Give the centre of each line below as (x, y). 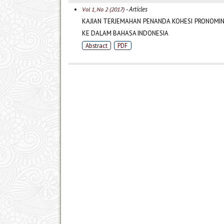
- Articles (136, 9)
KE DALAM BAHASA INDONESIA (125, 33)
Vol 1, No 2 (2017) (103, 9)
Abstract (96, 46)
